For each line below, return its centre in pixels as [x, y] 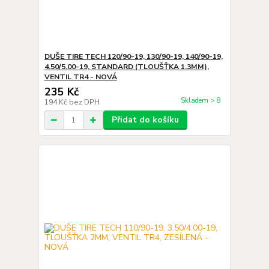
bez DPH [84, 102]
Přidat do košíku [145, 120]
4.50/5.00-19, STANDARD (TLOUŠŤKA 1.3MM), [126, 67]
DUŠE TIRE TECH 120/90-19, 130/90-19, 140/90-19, [133, 56]
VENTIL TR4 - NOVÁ [80, 77]
